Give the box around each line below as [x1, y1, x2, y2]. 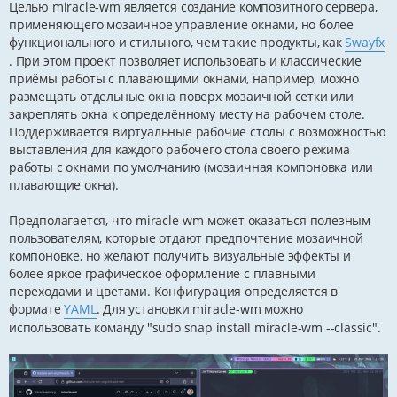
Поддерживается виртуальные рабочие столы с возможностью [9, 123, 386, 141]
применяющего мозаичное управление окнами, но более [9, 16, 354, 34]
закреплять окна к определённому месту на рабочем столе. [9, 105, 365, 123]
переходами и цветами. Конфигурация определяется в [9, 283, 339, 300]
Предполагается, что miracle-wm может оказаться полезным [9, 212, 371, 230]
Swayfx [345, 34, 385, 51]
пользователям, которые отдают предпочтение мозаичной [9, 230, 363, 247]
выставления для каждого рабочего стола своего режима [9, 141, 350, 159]
